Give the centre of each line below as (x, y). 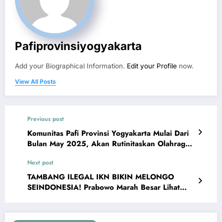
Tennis (38, 154)
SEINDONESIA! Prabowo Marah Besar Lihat (104, 187)
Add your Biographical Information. (71, 66)
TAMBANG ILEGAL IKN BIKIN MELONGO (101, 177)
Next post (40, 162)
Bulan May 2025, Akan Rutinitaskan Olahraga (108, 143)
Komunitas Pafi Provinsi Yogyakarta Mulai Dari (108, 133)
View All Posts (35, 81)
